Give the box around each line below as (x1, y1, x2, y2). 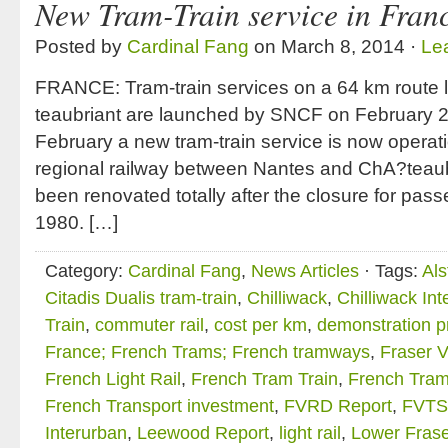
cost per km (214, 315, 307, 335)
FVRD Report (284, 396, 392, 416)
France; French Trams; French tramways (45, 342, 370, 362)
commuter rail (95, 315, 204, 335)
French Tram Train (191, 369, 338, 389)
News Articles (251, 261, 359, 281)
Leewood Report (137, 423, 269, 443)
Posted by (35, 36, 127, 57)
